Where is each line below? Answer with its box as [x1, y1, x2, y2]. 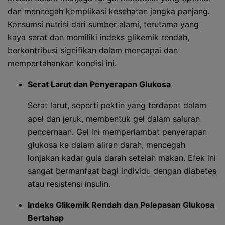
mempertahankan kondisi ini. [8, 58, 117, 68]
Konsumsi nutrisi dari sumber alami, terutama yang [8, 19, 199, 29]
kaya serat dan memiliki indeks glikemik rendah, [8, 32, 189, 42]
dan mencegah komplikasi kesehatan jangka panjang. [8, 6, 210, 16]
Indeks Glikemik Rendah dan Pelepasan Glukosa [28, 200, 214, 210]
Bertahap [28, 213, 64, 223]
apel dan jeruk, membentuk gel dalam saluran [28, 114, 200, 124]
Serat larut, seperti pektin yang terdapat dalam [28, 100, 206, 110]
